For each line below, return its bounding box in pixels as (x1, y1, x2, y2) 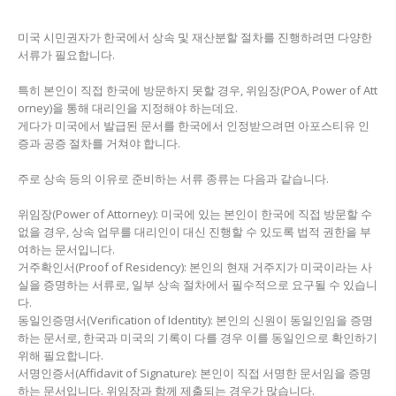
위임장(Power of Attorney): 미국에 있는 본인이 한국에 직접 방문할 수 (18, 206, 372, 222)
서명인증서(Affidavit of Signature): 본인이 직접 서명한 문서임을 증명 (18, 365, 371, 381)
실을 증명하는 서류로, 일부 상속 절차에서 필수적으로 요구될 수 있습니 (18, 277, 377, 293)
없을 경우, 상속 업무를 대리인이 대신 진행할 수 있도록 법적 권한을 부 (18, 224, 371, 240)
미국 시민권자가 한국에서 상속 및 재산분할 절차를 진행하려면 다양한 (18, 29, 372, 45)
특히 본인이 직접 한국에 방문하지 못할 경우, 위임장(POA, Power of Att (18, 82, 377, 98)
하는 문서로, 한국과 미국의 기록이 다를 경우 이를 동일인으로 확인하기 (18, 330, 377, 346)
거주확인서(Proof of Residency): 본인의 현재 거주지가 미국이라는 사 (18, 259, 372, 275)
